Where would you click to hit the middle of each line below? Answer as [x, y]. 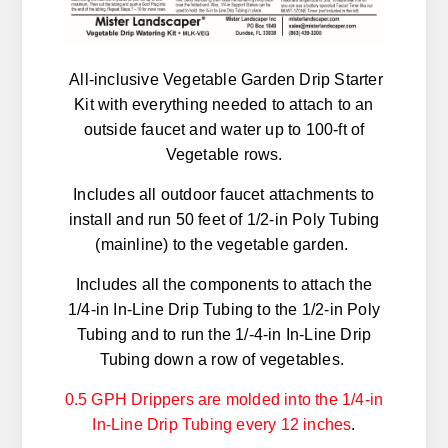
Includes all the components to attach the [224, 285]
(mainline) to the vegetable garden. [224, 245]
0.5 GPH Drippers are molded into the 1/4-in [224, 400]
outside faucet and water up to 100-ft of [224, 130]
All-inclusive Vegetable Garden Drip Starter [224, 80]
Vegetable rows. [224, 155]
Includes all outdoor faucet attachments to [224, 195]
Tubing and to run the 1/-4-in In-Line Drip [224, 335]
